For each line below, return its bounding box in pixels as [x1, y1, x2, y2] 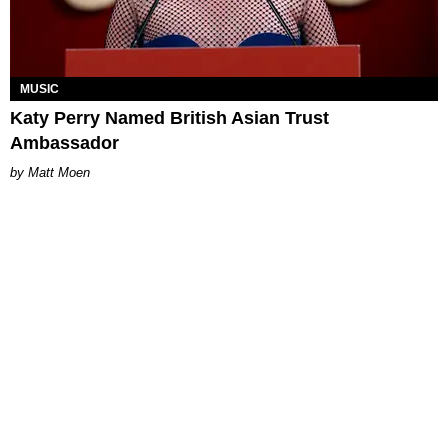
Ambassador [10, 132, 119, 153]
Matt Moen [28, 164, 90, 180]
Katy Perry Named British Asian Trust [10, 107, 329, 128]
